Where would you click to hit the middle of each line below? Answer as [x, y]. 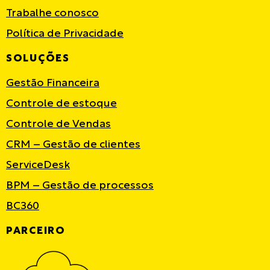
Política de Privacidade [65, 34]
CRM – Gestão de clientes [73, 145]
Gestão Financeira [53, 83]
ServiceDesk [38, 165]
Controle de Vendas [58, 124]
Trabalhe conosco [52, 13]
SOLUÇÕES [38, 58]
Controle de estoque [61, 104]
